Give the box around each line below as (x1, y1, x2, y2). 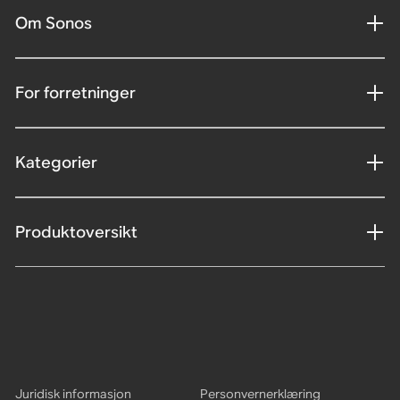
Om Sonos (14, 12, 92, 33)
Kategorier (14, 151, 97, 172)
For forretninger (14, 81, 136, 103)
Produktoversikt (14, 221, 137, 242)
